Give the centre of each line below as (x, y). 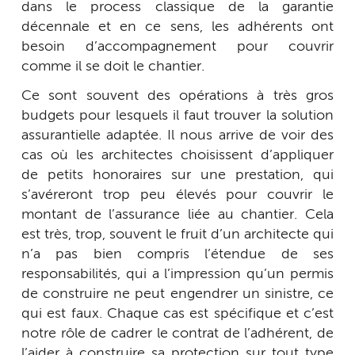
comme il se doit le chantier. (113, 66)
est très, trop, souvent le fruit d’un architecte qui (177, 235)
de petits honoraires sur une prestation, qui (177, 176)
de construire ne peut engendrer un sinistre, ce (177, 294)
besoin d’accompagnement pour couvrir (177, 46)
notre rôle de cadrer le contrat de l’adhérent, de (177, 334)
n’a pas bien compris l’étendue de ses (177, 255)
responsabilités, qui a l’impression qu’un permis (177, 275)
